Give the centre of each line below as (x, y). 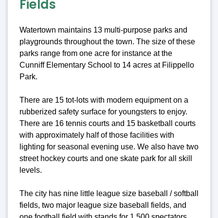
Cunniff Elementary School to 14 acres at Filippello (107, 65)
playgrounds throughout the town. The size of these (107, 41)
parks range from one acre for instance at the (96, 53)
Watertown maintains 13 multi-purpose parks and (103, 30)
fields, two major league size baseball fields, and (103, 205)
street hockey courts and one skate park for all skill (106, 158)
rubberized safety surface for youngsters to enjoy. (103, 111)
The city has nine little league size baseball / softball (109, 193)
